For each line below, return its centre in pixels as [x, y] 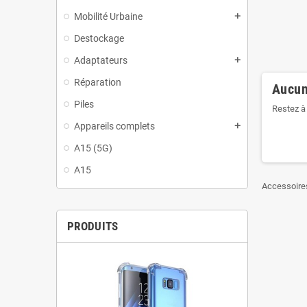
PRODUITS [93, 226]
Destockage [99, 38]
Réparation [98, 82]
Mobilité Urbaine [108, 16]
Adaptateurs [101, 60]
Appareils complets [114, 126]
